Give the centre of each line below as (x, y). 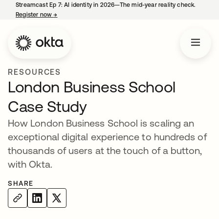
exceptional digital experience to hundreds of (107, 137)
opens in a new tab (84, 15)
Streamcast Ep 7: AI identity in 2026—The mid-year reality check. (106, 5)
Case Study (47, 106)
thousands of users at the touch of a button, (105, 150)
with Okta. (30, 164)
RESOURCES (35, 72)
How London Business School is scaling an (101, 123)
